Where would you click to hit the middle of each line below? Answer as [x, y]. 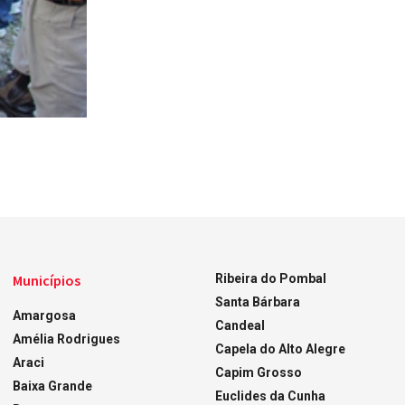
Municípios [47, 280]
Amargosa [45, 315]
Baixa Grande [53, 386]
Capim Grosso [258, 372]
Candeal [240, 325]
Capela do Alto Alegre [280, 348]
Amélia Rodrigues [67, 339]
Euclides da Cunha [270, 396]
